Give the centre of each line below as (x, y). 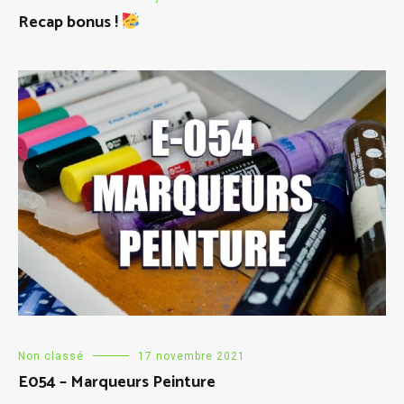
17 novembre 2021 (192, 357)
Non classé (51, 357)
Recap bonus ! (70, 23)
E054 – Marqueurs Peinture (117, 383)
